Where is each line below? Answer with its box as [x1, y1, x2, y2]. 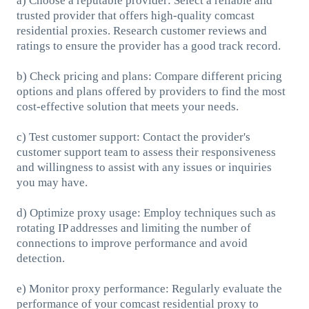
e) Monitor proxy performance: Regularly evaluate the [16, 281, 282, 295]
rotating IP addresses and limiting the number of [16, 221, 251, 235]
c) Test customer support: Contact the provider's [16, 130, 250, 143]
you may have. [16, 175, 88, 189]
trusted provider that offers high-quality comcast [16, 8, 255, 22]
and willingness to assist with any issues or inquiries [16, 160, 272, 174]
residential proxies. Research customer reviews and [16, 23, 267, 37]
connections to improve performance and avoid [16, 236, 248, 250]
